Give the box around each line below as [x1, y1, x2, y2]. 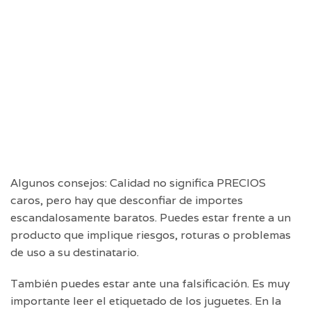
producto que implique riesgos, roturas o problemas [10, 227, 291, 242]
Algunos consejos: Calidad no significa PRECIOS [10, 175, 266, 190]
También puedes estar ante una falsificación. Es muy [10, 276, 290, 291]
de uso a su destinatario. [10, 244, 139, 260]
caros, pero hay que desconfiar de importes [10, 192, 243, 208]
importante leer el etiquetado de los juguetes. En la [10, 293, 281, 308]
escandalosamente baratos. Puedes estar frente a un [10, 210, 291, 225]
